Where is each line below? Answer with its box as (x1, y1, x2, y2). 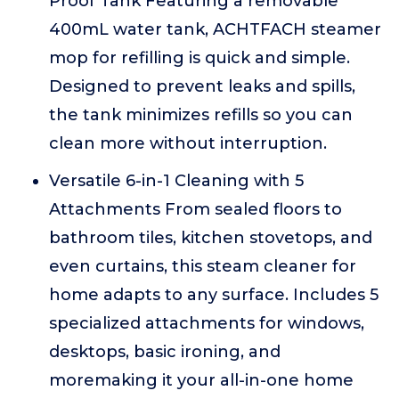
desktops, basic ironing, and (49, 342, 281, 362)
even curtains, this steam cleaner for (49, 256, 356, 276)
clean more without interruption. (49, 134, 327, 153)
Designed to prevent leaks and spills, (49, 77, 355, 96)
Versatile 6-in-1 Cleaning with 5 (49, 171, 304, 191)
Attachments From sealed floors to (49, 199, 342, 219)
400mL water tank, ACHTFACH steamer (49, 20, 381, 39)
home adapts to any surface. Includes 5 (49, 285, 379, 305)
